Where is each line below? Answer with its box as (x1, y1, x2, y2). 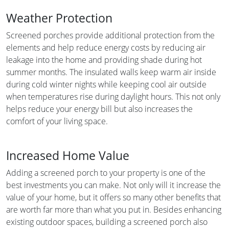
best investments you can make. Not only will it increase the (6, 179, 221, 191)
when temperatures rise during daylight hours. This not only (6, 90, 220, 102)
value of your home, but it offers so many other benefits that (6, 191, 221, 203)
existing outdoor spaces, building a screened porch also (6, 216, 208, 227)
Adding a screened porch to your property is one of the (6, 167, 205, 178)
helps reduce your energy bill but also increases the (6, 103, 193, 114)
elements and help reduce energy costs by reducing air (6, 41, 205, 53)
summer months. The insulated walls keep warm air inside (6, 66, 216, 78)
